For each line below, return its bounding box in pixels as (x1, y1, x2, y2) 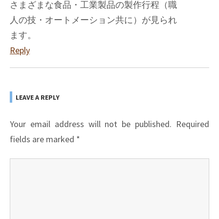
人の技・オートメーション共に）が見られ (10, 14, 177, 26)
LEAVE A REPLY (16, 92, 60, 102)
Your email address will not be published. (10, 118, 172, 130)
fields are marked (10, 133, 76, 145)
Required (176, 118, 210, 130)
